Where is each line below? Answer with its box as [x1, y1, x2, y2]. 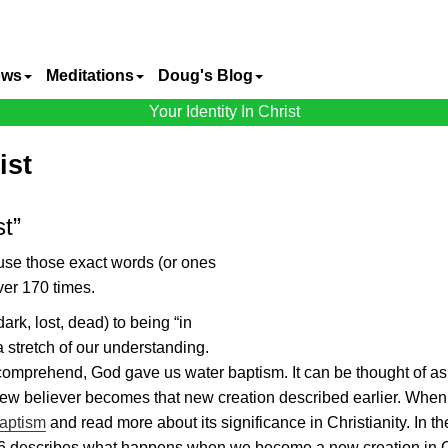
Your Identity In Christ [148, 103, 300, 120]
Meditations [46, 67, 134, 84]
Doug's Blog [158, 67, 253, 84]
